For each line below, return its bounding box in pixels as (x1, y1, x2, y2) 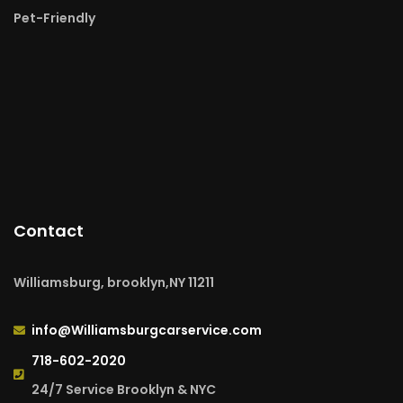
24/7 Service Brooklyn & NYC (31, 380, 216, 399)
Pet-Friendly (13, 8, 95, 27)
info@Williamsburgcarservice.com (31, 320, 262, 339)
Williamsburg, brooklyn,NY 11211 (13, 273, 214, 291)
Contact (13, 219, 84, 242)
